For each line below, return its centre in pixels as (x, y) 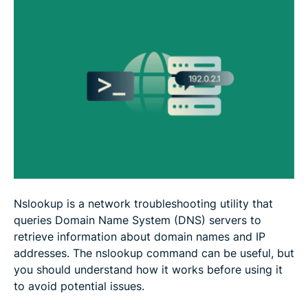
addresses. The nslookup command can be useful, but (154, 253)
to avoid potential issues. (79, 286)
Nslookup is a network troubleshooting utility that (143, 203)
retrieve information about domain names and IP (140, 236)
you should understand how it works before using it (148, 269)
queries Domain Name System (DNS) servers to (137, 220)
